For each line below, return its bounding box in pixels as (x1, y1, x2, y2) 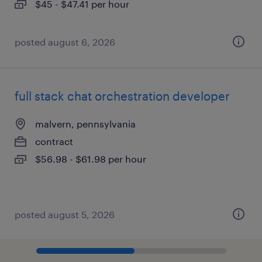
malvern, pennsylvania (35, 118, 136, 129)
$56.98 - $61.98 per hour (35, 153, 146, 164)
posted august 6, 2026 (15, 36, 115, 47)
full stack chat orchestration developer (15, 89, 230, 103)
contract (35, 136, 73, 147)
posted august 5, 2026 (15, 209, 115, 220)
